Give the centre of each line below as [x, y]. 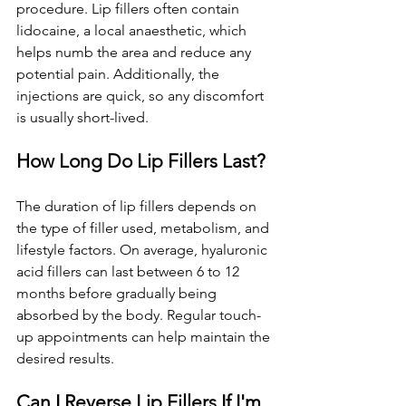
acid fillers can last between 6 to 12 [130, 271]
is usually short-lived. [82, 117]
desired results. [65, 358]
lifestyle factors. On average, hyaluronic [144, 250]
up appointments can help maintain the [145, 337]
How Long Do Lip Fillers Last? [141, 161]
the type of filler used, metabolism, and [145, 228]
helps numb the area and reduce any [135, 52]
